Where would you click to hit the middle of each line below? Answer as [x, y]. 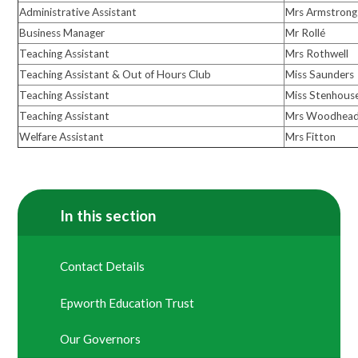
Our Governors [101, 339]
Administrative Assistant [78, 12]
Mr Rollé [306, 32]
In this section [109, 215]
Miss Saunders [320, 74]
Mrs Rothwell [317, 53]
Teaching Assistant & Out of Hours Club [115, 74]
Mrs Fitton [311, 136]
